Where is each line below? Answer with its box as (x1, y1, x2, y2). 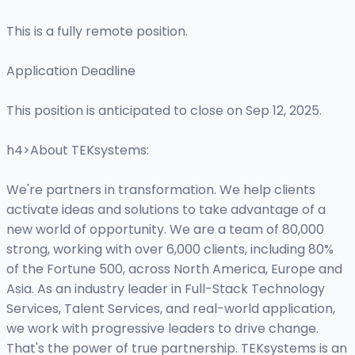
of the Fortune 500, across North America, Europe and (6, 260, 342, 279)
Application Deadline (6, 62, 136, 81)
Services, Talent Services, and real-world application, (6, 300, 335, 319)
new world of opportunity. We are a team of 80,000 (6, 220, 324, 239)
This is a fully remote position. (6, 22, 188, 41)
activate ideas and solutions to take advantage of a (6, 200, 326, 219)
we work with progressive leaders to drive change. (6, 319, 319, 338)
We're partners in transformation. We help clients (6, 181, 315, 200)
